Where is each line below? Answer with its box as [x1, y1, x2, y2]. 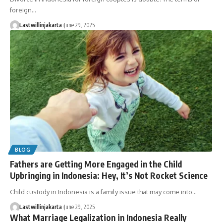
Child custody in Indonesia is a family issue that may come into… [10, 187, 197, 196]
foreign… [10, 6, 36, 14]
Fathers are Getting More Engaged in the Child [10, 158, 182, 169]
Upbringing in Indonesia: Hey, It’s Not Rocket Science [10, 169, 208, 181]
